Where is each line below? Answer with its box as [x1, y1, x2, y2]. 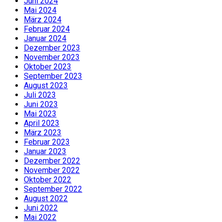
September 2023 [24, 71, 82, 81]
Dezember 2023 [24, 43, 80, 53]
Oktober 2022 [24, 174, 71, 184]
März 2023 [24, 127, 61, 137]
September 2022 [24, 184, 82, 194]
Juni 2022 [24, 203, 58, 213]
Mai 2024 [24, 5, 56, 15]
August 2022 [24, 193, 68, 203]
